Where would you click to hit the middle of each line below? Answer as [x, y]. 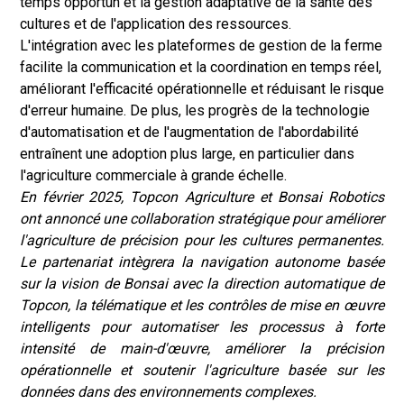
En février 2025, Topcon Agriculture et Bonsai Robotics [202, 197]
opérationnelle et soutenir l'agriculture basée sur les [202, 370]
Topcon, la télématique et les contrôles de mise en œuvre [202, 305]
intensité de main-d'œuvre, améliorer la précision [202, 349]
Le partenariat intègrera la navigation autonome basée [202, 262]
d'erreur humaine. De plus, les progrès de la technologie [195, 110]
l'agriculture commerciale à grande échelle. [153, 175]
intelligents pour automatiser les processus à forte [202, 327]
